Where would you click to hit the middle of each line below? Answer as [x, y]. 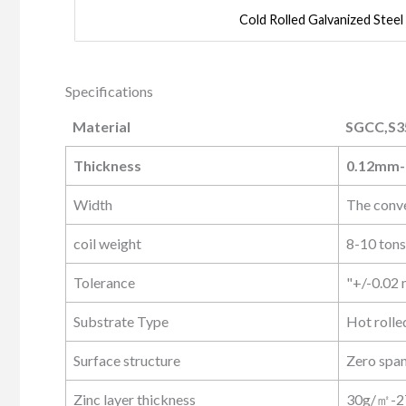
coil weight [107, 243]
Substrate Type [121, 321]
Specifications [109, 91]
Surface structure [127, 360]
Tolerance [104, 282]
